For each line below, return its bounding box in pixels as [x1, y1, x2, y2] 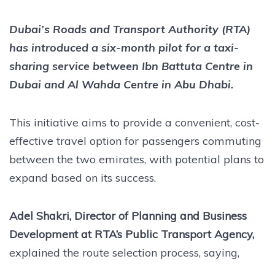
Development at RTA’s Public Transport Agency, [9, 227, 254, 241]
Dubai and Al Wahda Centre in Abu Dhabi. [9, 77, 234, 91]
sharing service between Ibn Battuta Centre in [9, 58, 253, 73]
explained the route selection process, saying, [9, 245, 239, 260]
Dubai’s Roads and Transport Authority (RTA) [9, 21, 250, 36]
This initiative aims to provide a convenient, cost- [9, 115, 260, 130]
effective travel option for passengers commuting [9, 133, 261, 148]
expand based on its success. [9, 170, 156, 185]
